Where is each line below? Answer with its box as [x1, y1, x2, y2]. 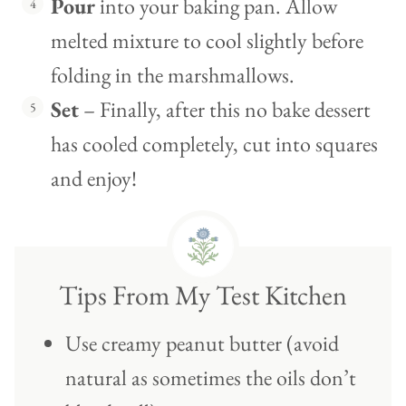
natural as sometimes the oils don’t [65, 363, 356, 392]
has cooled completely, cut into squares [51, 130, 378, 159]
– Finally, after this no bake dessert [79, 95, 371, 124]
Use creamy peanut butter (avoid [65, 329, 339, 358]
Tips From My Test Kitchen [59, 277, 347, 314]
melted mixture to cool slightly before [51, 26, 363, 55]
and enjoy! [51, 164, 137, 193]
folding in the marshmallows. [51, 61, 295, 90]
